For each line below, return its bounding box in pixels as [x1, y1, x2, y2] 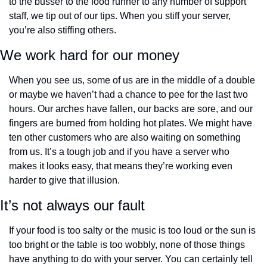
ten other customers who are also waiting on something [9, 132, 241, 143]
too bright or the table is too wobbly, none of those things [9, 240, 245, 250]
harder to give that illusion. [9, 175, 120, 186]
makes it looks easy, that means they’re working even [9, 161, 232, 172]
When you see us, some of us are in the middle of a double [9, 75, 255, 86]
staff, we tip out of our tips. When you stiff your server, [9, 11, 231, 21]
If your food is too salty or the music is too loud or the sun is [9, 225, 256, 236]
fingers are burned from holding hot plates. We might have [9, 118, 252, 129]
